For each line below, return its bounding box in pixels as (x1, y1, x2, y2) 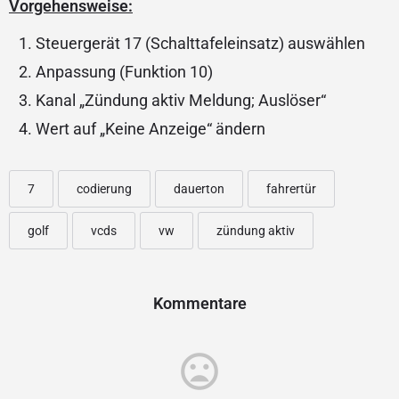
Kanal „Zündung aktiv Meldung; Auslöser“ (36, 90, 326, 110)
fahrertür (266, 181, 316, 196)
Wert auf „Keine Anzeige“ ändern (36, 118, 265, 138)
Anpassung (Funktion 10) (36, 61, 213, 81)
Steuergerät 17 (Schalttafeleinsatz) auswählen (36, 33, 365, 53)
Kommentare (152, 293, 247, 313)
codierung (77, 181, 132, 196)
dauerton (174, 181, 224, 196)
